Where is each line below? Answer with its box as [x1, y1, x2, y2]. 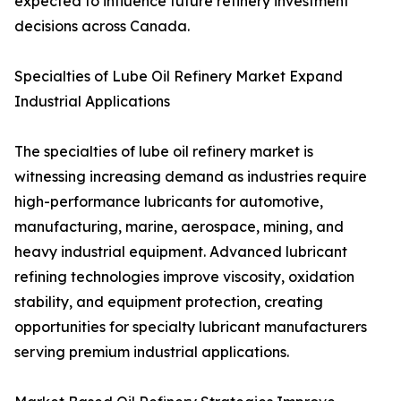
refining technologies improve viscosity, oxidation [14, 268, 354, 286]
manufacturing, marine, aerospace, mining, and [14, 218, 344, 236]
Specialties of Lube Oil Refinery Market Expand [14, 67, 343, 86]
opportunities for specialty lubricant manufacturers [14, 318, 367, 337]
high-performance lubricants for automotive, [14, 192, 323, 211]
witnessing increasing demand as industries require [14, 167, 367, 186]
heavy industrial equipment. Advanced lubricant [14, 243, 347, 261]
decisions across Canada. [14, 17, 190, 36]
